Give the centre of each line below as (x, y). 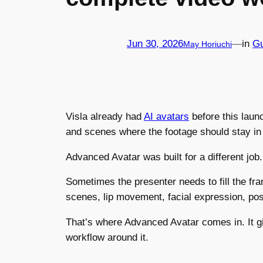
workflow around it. (107, 238)
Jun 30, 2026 (155, 44)
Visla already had (105, 116)
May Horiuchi (208, 44)
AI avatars (166, 116)
